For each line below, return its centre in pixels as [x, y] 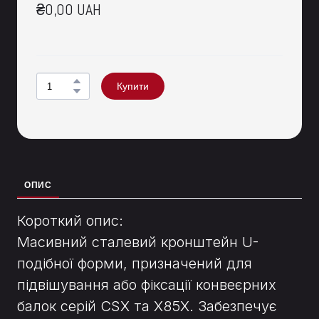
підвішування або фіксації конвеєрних [147, 285]
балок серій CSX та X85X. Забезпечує [147, 307]
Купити [133, 87]
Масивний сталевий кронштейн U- [138, 242]
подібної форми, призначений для [135, 264]
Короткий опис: [70, 221]
